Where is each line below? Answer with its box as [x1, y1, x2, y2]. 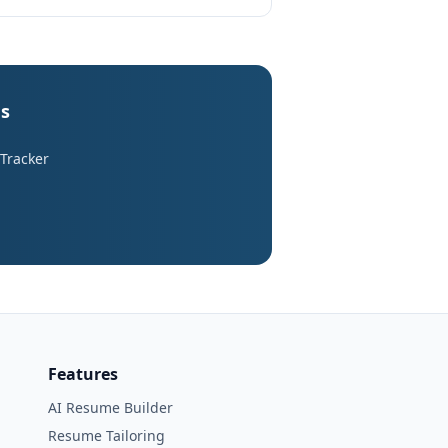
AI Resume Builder [48, 398, 173, 417]
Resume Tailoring [48, 426, 165, 445]
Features [48, 363, 118, 385]
